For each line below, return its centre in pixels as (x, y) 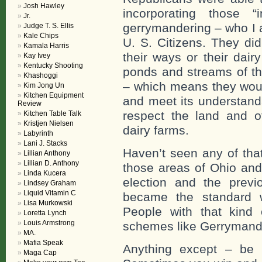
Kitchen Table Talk (52, 113)
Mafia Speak (43, 243)
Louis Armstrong (49, 223)
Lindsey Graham (50, 183)
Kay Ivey (37, 56)
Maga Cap (40, 253)
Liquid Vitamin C (50, 193)
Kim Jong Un (44, 85)
